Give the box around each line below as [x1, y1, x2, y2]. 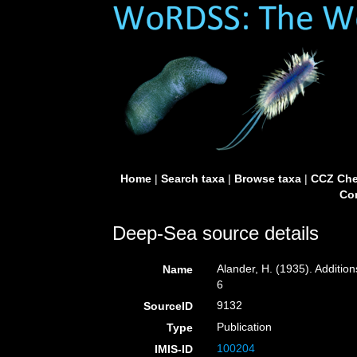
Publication [217, 320, 273, 333]
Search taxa [160, 172, 225, 185]
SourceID [143, 300, 194, 312]
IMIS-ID [155, 343, 194, 355]
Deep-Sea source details [112, 222, 319, 244]
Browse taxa [233, 172, 301, 185]
